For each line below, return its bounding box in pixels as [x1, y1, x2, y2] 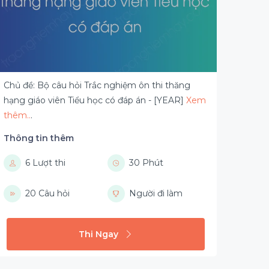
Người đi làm [128, 188, 183, 199]
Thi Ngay [79, 228, 118, 240]
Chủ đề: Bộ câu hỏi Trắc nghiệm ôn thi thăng [4, 80, 190, 91]
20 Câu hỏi [25, 188, 70, 199]
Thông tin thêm [4, 133, 74, 144]
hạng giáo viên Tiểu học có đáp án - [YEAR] [4, 95, 186, 106]
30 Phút [128, 157, 163, 168]
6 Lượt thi [25, 157, 65, 168]
